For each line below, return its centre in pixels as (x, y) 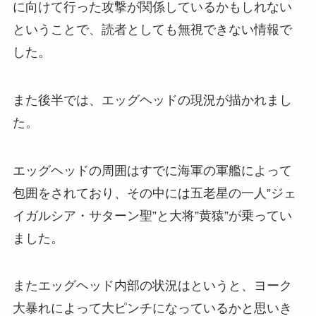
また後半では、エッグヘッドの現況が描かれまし (152, 100)
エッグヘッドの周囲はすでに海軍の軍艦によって (152, 170)
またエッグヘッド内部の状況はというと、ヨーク (152, 286)
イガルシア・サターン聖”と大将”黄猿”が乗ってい (152, 215)
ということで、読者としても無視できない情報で (152, 29)
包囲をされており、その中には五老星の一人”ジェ (154, 193)
